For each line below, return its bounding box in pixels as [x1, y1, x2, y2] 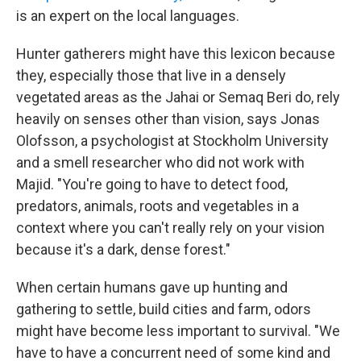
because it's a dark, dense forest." [16, 241, 230, 259]
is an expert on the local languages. [16, 7, 239, 25]
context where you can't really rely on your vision [16, 219, 325, 237]
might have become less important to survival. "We [16, 322, 340, 340]
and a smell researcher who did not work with [16, 154, 305, 172]
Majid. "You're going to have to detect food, [16, 176, 288, 193]
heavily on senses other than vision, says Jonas [16, 110, 320, 128]
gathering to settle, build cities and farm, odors [16, 301, 311, 318]
